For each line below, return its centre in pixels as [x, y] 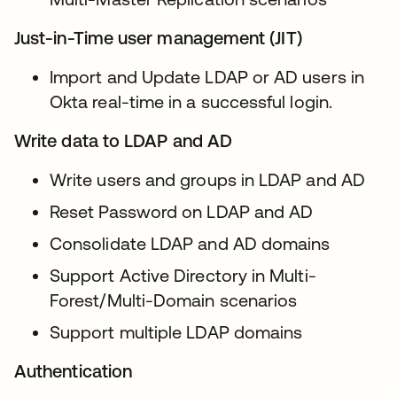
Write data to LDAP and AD [123, 141]
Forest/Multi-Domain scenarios [174, 300]
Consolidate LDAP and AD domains [190, 244]
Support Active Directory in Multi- [183, 276]
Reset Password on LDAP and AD [182, 212]
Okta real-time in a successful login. [191, 102]
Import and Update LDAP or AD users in [207, 77]
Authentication [74, 371]
